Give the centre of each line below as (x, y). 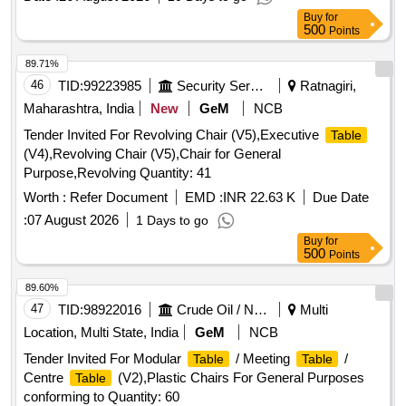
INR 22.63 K (259, 198)
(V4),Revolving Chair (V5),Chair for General (152, 154)
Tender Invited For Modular (104, 359)
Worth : (45, 198)
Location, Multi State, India (101, 333)
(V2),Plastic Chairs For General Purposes (239, 378)
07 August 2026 (73, 220)
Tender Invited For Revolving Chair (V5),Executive (173, 135)
